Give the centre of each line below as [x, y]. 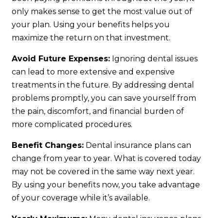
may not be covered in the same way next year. [103, 171]
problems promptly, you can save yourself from [104, 98]
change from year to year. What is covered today [106, 158]
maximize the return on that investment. [91, 37]
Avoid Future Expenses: [61, 58]
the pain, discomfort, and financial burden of [98, 111]
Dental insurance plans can [137, 145]
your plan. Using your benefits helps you [91, 24]
